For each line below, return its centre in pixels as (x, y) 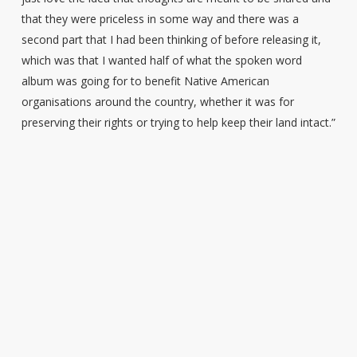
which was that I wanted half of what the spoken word (161, 60)
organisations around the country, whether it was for (157, 102)
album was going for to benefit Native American (145, 81)
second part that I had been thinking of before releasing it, (171, 39)
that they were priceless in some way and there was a (160, 19)
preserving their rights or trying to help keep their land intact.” (178, 122)
